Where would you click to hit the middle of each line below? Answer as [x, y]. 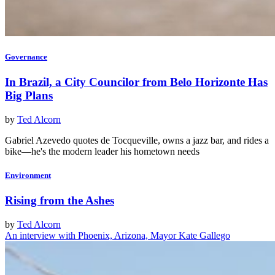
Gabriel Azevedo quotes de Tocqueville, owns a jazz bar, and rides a [137, 141]
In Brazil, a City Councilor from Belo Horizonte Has [136, 82]
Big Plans [29, 96]
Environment [28, 176]
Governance [26, 57]
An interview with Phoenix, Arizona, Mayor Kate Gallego [118, 236]
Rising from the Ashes [60, 201]
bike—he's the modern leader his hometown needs [102, 152]
